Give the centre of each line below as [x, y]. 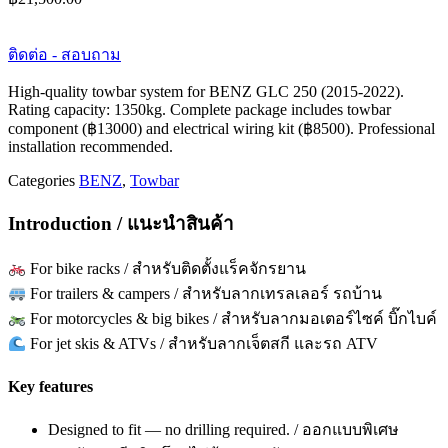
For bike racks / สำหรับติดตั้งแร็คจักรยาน [166, 269]
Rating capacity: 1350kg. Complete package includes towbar [199, 109]
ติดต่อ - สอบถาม [64, 54]
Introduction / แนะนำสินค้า [121, 223]
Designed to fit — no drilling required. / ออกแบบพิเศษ [223, 429]
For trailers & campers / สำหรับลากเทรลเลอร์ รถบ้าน [204, 294]
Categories [41, 180]
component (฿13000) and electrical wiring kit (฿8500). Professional [221, 128]
